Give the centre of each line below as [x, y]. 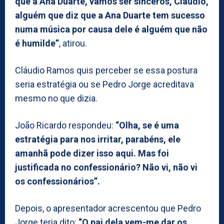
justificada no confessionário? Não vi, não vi [106, 167]
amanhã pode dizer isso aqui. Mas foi [92, 153]
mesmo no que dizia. [56, 98]
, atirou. [73, 43]
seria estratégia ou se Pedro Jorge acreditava [104, 84]
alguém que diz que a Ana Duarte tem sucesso [110, 15]
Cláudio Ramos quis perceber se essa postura [106, 70]
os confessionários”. [57, 181]
